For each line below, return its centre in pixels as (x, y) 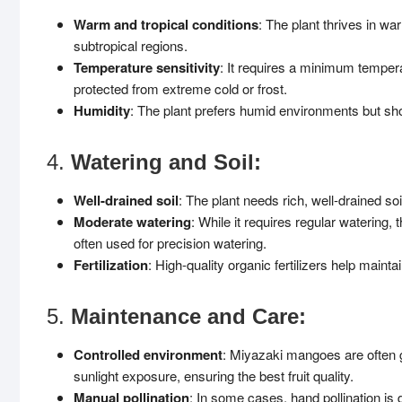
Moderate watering (132, 222)
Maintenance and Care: (188, 316)
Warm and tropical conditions (166, 24)
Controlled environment (148, 354)
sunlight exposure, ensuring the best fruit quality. (214, 376)
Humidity (102, 110)
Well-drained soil (126, 200)
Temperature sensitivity (147, 67)
